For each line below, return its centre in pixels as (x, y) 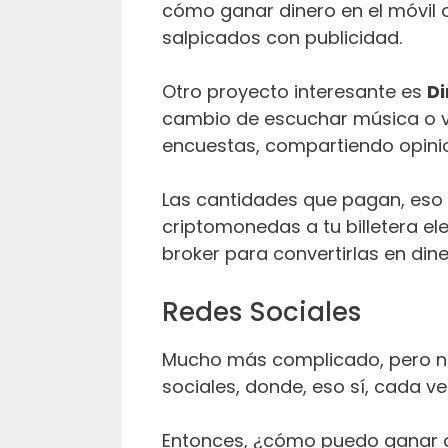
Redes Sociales (265, 311)
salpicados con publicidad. (284, 37)
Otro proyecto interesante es (294, 91)
